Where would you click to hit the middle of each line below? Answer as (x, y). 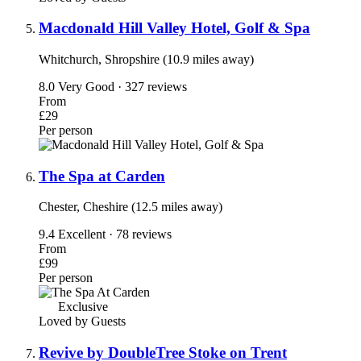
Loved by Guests (82, 322)
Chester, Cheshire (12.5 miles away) (131, 207)
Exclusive (81, 307)
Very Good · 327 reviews (122, 87)
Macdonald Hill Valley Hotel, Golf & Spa (174, 28)
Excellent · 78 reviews (115, 234)
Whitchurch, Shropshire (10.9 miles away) (146, 59)
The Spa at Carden (102, 176)
